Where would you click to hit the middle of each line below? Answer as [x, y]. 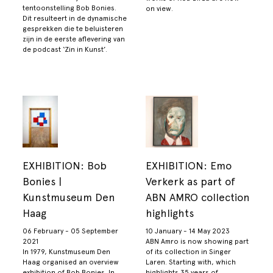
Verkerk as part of [190, 182]
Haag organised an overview [71, 262]
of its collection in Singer [188, 252]
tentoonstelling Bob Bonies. [70, 8]
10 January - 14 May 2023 [188, 231]
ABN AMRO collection [198, 197]
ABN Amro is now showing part [197, 242]
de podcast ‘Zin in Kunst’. [65, 49]
